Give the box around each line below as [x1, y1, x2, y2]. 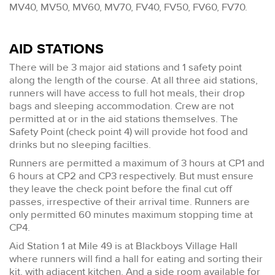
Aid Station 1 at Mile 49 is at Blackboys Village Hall [9, 239, 238, 253]
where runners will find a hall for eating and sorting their [9, 252, 263, 266]
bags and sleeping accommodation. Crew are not [9, 99, 234, 113]
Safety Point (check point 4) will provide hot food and [9, 125, 248, 139]
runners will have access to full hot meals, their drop [9, 87, 245, 100]
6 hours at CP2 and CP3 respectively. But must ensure [9, 169, 254, 183]
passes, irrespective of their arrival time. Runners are [9, 195, 250, 209]
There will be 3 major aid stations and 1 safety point [9, 61, 242, 74]
